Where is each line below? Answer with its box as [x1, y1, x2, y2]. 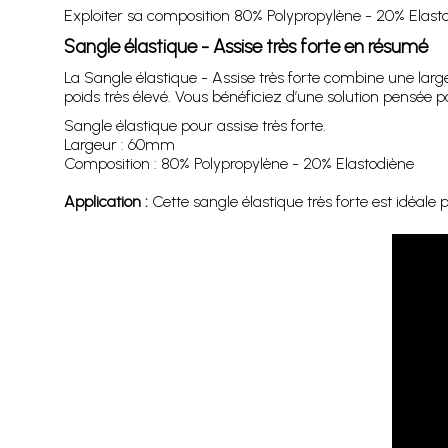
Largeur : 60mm [63, 135, 175, 154]
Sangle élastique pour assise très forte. [63, 116, 326, 135]
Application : [63, 192, 148, 211]
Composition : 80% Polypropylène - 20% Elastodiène [63, 154, 414, 173]
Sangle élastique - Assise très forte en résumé [63, 35, 428, 58]
